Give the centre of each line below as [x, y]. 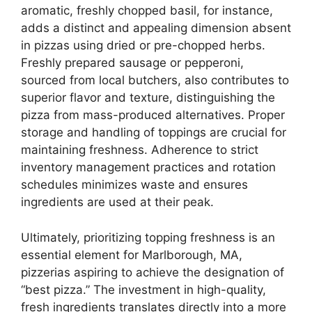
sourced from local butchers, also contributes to [155, 80]
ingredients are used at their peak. [117, 202]
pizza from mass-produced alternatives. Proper [153, 115]
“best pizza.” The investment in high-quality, [143, 289]
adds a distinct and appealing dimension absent [156, 28]
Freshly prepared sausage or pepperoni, [132, 63]
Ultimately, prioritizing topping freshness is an [148, 237]
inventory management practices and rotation [148, 167]
